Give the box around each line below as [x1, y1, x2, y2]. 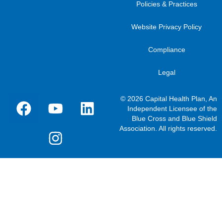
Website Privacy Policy [131, 22, 202, 31]
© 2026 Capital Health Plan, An [120, 94, 217, 103]
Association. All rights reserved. [119, 124, 217, 132]
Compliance [148, 45, 185, 54]
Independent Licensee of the [127, 104, 217, 112]
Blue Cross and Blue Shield [132, 114, 217, 122]
